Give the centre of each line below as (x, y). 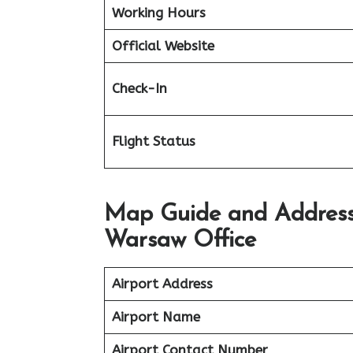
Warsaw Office (180, 241)
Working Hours (158, 12)
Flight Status (153, 141)
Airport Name (156, 317)
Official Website (163, 45)
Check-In (139, 88)
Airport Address (162, 284)
